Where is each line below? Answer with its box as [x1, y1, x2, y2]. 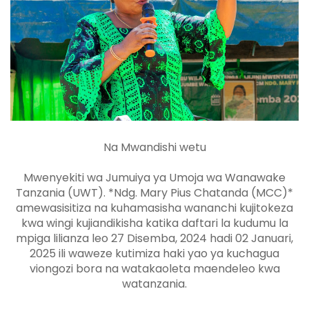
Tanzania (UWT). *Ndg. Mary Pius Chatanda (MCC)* [16, 185, 293, 201]
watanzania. [122, 276, 187, 292]
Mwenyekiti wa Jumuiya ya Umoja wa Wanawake [23, 170, 286, 186]
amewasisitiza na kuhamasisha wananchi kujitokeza [16, 200, 293, 217]
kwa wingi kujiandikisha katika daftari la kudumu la [21, 215, 288, 232]
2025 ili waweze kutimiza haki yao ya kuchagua [30, 246, 279, 262]
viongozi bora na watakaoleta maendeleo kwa [29, 261, 280, 277]
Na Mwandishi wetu [103, 139, 206, 156]
